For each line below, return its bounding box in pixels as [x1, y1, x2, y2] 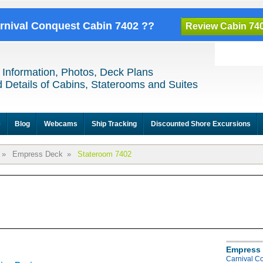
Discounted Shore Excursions [151, 120, 251, 128]
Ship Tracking [92, 120, 137, 128]
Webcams [44, 120, 77, 128]
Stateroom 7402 [77, 150, 131, 159]
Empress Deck [12, 150, 63, 159]
